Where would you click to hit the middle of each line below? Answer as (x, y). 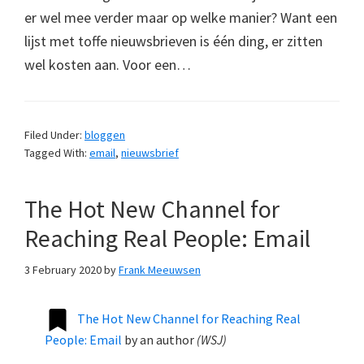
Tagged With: (57, 152)
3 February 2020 (63, 269)
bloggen (105, 134)
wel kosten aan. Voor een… (108, 64)
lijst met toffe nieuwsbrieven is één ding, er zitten (173, 41)
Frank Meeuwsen (160, 269)
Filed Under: (54, 134)
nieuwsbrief (150, 152)
